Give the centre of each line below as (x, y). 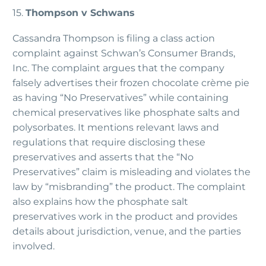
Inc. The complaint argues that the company (118, 68)
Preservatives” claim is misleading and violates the (132, 172)
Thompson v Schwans (80, 13)
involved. (34, 246)
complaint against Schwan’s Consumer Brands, (124, 53)
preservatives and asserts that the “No (103, 157)
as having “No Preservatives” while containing (121, 97)
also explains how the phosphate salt (100, 201)
